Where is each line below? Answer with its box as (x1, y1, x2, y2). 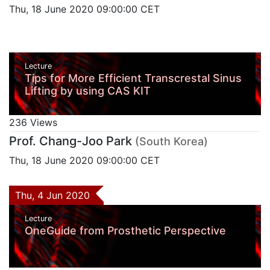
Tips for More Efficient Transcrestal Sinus (24, 72, 242, 85)
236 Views (9, 116, 57, 129)
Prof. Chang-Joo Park (9, 134, 132, 149)
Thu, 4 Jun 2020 (15, 189, 96, 202)
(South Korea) (135, 135, 208, 148)
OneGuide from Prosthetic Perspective (24, 224, 226, 237)
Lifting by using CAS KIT (24, 84, 151, 98)
